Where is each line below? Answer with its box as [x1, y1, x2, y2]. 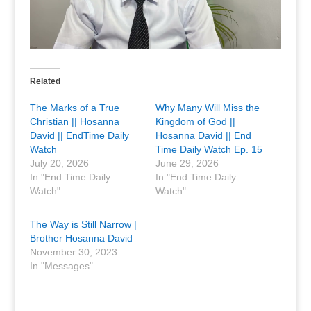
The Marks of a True [29, 102, 119, 114]
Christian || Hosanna [29, 116, 119, 128]
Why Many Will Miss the [155, 102, 260, 114]
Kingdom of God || [155, 116, 235, 128]
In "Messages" [29, 260, 93, 272]
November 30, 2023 [29, 246, 117, 258]
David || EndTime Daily [29, 130, 129, 142]
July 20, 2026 [29, 158, 89, 169]
